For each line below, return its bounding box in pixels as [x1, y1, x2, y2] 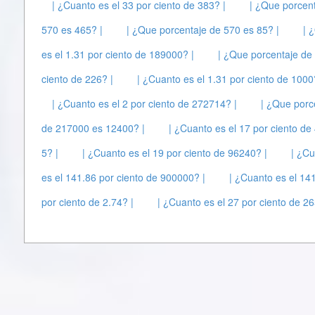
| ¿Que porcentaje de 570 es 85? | [127, 22, 279, 37]
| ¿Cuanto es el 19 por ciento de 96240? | [82, 146, 267, 160]
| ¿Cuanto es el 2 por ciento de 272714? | [52, 96, 237, 110]
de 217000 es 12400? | [41, 121, 145, 135]
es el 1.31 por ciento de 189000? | [41, 47, 194, 61]
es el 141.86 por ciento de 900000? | [41, 170, 205, 184]
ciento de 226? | [41, 72, 113, 86]
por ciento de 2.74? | [41, 195, 134, 209]
